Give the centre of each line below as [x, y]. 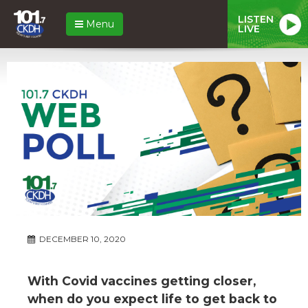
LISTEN [256, 19]
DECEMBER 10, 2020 [81, 239]
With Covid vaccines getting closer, [142, 280]
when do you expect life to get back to [152, 298]
